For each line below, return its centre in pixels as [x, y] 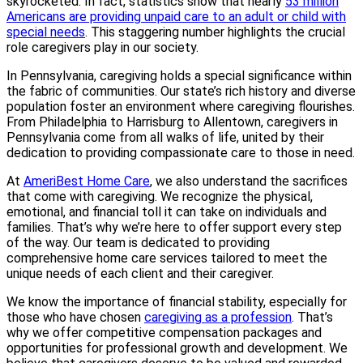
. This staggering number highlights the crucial [215, 32]
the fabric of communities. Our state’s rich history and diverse [181, 91]
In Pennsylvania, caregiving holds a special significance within [179, 75]
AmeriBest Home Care [87, 181]
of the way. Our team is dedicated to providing [138, 242]
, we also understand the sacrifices [249, 181]
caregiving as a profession [218, 317]
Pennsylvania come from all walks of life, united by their [165, 137]
